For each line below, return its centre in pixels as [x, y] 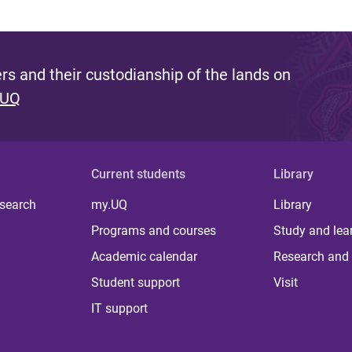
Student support [136, 282]
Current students [139, 174]
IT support [120, 308]
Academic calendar [145, 256]
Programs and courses [154, 230]
